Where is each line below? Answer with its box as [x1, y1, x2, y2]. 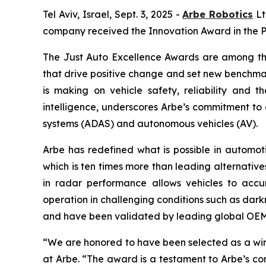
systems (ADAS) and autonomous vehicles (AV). [43, 118, 258, 129]
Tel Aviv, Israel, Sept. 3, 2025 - [43, 8, 183, 20]
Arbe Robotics [182, 8, 254, 20]
